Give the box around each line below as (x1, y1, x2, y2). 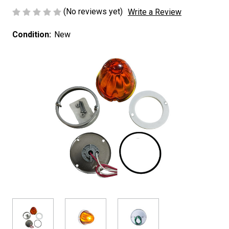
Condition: (12, 29, 51, 39)
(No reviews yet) (63, 7, 123, 16)
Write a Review (128, 7, 181, 17)
